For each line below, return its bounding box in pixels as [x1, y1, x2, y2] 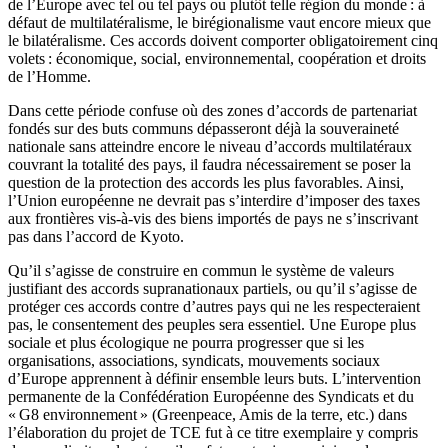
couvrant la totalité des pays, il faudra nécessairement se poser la [8, 156, 411, 174]
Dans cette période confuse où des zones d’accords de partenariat [8, 102, 417, 120]
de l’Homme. [8, 68, 91, 86]
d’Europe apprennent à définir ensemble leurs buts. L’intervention [8, 370, 421, 388]
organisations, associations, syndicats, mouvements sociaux [8, 352, 380, 370]
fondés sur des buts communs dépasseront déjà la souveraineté [8, 120, 399, 138]
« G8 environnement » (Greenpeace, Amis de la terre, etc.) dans [8, 406, 407, 424]
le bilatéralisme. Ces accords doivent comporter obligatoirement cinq [8, 32, 438, 50]
